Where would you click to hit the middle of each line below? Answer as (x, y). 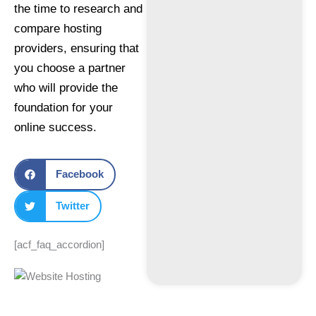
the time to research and (78, 9)
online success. (55, 127)
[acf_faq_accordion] (59, 244)
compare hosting (58, 29)
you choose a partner (70, 68)
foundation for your (63, 108)
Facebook (79, 174)
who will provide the (66, 88)
